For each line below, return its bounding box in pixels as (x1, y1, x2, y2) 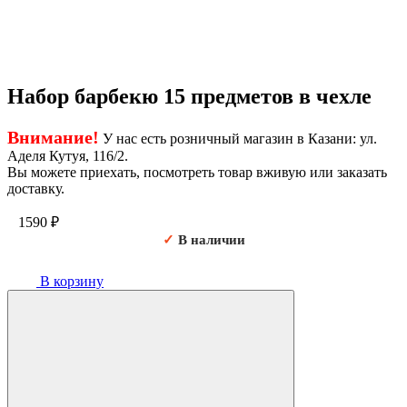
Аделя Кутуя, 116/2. (7, 147, 128, 164)
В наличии (174, 232, 245, 247)
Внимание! (7, 126, 99, 147)
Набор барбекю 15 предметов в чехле (7, 84, 372, 108)
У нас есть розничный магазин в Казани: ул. (99, 130, 377, 146)
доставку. (7, 180, 65, 196)
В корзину (36, 273, 104, 289)
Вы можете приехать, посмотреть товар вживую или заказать (7, 164, 387, 180)
